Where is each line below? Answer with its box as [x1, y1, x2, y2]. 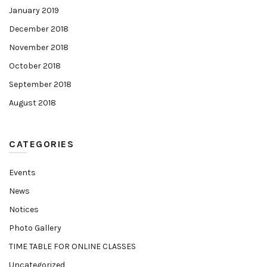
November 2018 [9, 42, 69, 52]
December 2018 [9, 24, 69, 34]
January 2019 [9, 5, 59, 15]
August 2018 [9, 98, 56, 108]
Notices [9, 204, 39, 215]
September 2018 [9, 79, 72, 89]
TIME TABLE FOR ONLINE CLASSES [9, 241, 136, 252]
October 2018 [9, 61, 61, 71]
